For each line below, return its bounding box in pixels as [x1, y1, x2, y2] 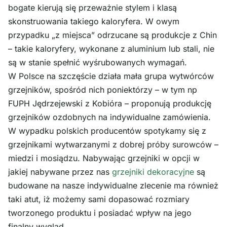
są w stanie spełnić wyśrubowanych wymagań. [8, 57, 187, 68]
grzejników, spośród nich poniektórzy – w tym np [8, 85, 197, 95]
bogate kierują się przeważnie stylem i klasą [8, 3, 177, 13]
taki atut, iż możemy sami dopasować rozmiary [8, 194, 190, 205]
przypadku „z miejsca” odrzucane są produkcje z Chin [8, 30, 217, 41]
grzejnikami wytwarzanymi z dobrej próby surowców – [8, 139, 218, 150]
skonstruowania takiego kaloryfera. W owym [8, 16, 179, 27]
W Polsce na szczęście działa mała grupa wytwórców [8, 71, 214, 82]
